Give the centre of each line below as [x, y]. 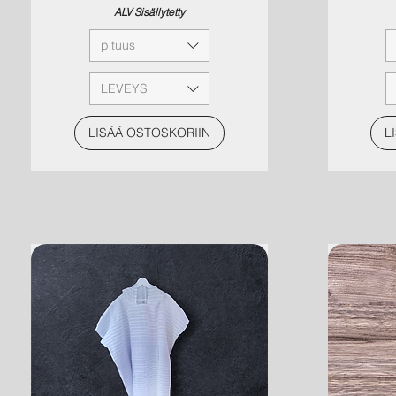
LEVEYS [124, 89]
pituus [118, 46]
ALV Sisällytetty [149, 12]
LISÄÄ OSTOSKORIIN [149, 133]
